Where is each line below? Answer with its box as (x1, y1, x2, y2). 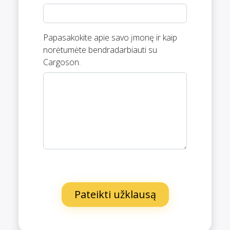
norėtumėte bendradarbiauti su (43, 44, 157, 55)
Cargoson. (43, 56, 81, 68)
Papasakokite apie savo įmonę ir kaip (43, 32, 177, 43)
